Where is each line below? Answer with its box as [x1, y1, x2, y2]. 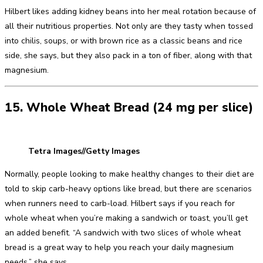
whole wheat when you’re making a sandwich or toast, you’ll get [5, 212, 248, 224]
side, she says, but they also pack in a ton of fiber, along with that [5, 49, 252, 61]
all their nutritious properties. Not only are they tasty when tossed [5, 20, 253, 32]
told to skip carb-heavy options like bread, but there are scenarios [5, 183, 252, 194]
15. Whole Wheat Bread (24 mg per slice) [5, 99, 253, 116]
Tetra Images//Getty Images [28, 145, 140, 157]
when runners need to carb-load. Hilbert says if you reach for [5, 197, 235, 209]
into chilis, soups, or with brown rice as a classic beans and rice [5, 35, 242, 46]
